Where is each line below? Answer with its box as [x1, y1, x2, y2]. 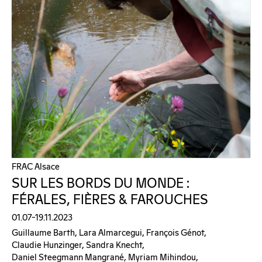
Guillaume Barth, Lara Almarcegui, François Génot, [12, 226, 206, 239]
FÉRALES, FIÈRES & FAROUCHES [12, 190, 208, 210]
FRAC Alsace [12, 160, 60, 173]
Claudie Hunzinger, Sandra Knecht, [12, 239, 144, 251]
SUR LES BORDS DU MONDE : [12, 174, 189, 194]
